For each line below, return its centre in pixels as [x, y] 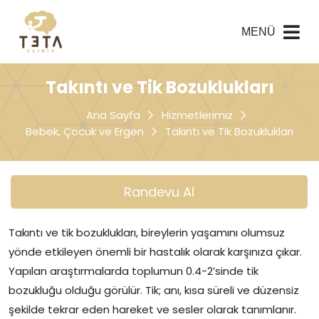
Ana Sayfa [113, 115]
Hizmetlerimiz [197, 115]
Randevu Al [159, 192]
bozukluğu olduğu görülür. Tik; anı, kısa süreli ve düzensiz [154, 290]
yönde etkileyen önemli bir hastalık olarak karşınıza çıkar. [155, 252]
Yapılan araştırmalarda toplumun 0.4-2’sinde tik [134, 271]
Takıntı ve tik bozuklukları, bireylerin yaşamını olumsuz [147, 232]
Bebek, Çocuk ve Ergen [85, 131]
